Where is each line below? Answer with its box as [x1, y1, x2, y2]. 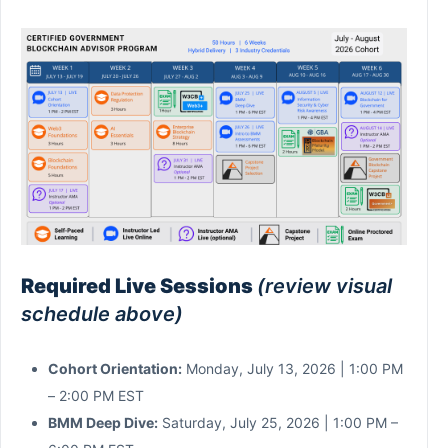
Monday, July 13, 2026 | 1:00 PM [182, 359, 403, 377]
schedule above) [21, 301, 183, 326]
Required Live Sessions [21, 273, 257, 298]
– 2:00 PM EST [48, 386, 144, 404]
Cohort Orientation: [48, 359, 182, 377]
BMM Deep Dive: [48, 413, 158, 431]
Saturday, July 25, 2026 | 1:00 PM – [158, 413, 398, 431]
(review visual [257, 273, 392, 298]
